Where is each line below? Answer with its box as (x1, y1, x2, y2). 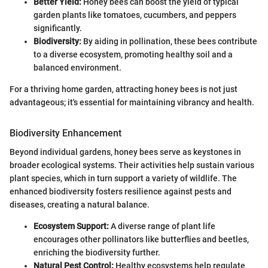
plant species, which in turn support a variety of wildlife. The (10, 173, 237, 183)
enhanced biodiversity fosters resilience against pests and (10, 187, 232, 196)
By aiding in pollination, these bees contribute (81, 36, 257, 46)
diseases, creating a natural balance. (10, 200, 150, 209)
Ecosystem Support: (33, 221, 109, 231)
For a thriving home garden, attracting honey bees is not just (10, 84, 237, 94)
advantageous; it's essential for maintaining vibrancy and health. (10, 97, 254, 107)
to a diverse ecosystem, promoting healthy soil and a (33, 49, 233, 59)
